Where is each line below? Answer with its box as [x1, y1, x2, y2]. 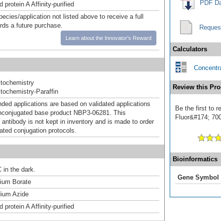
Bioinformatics [173, 155, 218, 163]
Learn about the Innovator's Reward [66, 35, 151, 41]
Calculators [173, 45, 207, 53]
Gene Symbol [178, 173, 219, 181]
